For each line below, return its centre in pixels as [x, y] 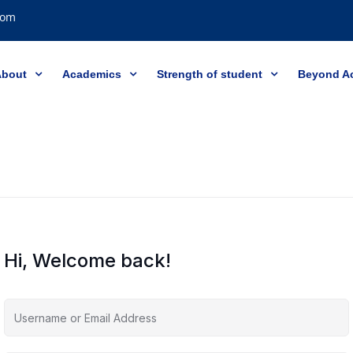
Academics [91, 74]
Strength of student [209, 74]
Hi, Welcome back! [87, 260]
